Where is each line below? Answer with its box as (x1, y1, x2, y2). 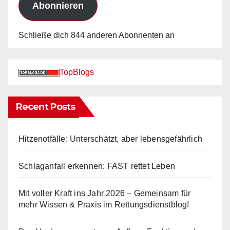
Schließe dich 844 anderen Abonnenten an (18, 30, 175, 40)
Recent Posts (16, 101, 75, 112)
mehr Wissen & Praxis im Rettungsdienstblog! (18, 200, 189, 209)
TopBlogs (60, 67, 94, 76)
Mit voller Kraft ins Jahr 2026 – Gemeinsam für (18, 188, 191, 198)
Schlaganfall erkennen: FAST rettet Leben (18, 161, 175, 170)
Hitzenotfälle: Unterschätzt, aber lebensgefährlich (18, 134, 202, 143)
